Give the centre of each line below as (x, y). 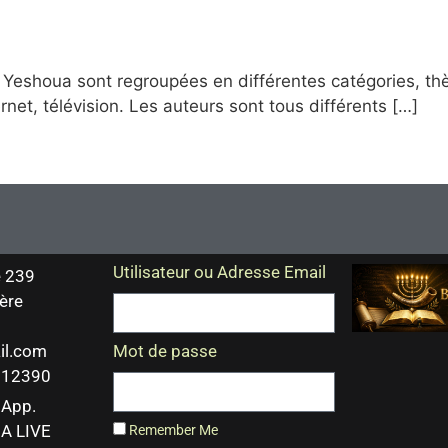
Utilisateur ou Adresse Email (219, 272)
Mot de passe (164, 351)
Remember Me (171, 431)
